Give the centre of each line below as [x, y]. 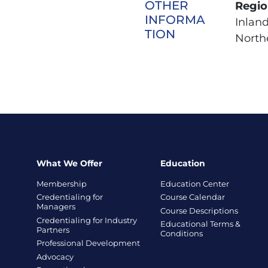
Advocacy [55, 256]
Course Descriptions [200, 210]
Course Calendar [193, 197]
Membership [62, 183]
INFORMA [175, 20]
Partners [53, 229]
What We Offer [69, 163]
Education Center [195, 183]
